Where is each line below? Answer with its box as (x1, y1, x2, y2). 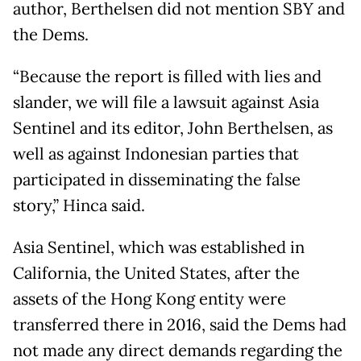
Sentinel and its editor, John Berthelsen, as (13, 117, 333, 139)
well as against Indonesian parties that (13, 143, 299, 164)
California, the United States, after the (13, 262, 300, 284)
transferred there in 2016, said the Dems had (13, 313, 346, 335)
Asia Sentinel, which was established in (13, 236, 305, 258)
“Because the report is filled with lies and (13, 65, 322, 87)
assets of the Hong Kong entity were (13, 288, 286, 309)
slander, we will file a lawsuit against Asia (13, 91, 319, 113)
